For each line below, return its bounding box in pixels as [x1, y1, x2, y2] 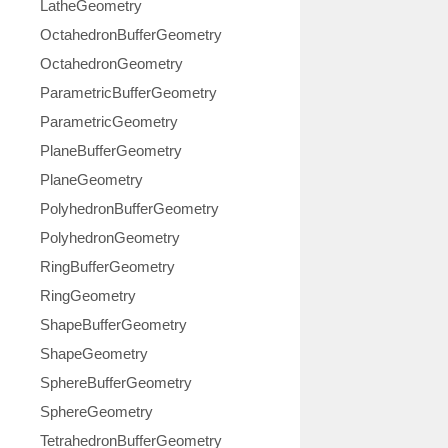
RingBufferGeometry [40, 258, 175, 275]
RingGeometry [40, 287, 136, 304]
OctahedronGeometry [40, 55, 183, 72]
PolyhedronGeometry [40, 229, 180, 246]
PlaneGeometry [40, 171, 143, 188]
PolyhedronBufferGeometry [40, 200, 219, 217]
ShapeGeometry [40, 345, 148, 362]
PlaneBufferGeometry [40, 142, 182, 159]
